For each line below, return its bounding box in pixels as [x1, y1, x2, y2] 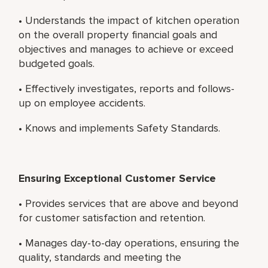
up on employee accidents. [19, 96, 146, 109]
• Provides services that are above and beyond [19, 196, 239, 210]
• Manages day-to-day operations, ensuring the [19, 236, 240, 249]
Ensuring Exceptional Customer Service [19, 171, 217, 185]
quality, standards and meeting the [19, 250, 182, 264]
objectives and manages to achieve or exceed [19, 42, 234, 56]
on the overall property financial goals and [19, 28, 218, 41]
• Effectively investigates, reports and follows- [19, 81, 235, 95]
